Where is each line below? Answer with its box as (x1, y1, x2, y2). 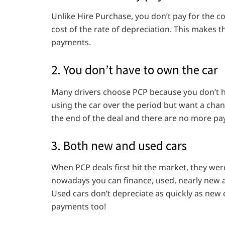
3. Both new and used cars (51, 137, 187, 154)
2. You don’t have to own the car (51, 62, 218, 78)
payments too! (51, 201, 108, 212)
